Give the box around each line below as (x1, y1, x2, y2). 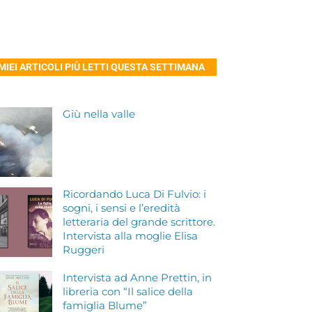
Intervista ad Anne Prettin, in (63, 272, 212, 284)
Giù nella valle (63, 108, 136, 120)
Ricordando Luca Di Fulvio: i (63, 188, 207, 201)
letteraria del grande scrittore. (63, 216, 216, 228)
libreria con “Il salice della (63, 286, 194, 298)
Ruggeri (63, 244, 105, 256)
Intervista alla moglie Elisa (63, 230, 198, 242)
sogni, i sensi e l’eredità (63, 202, 181, 214)
